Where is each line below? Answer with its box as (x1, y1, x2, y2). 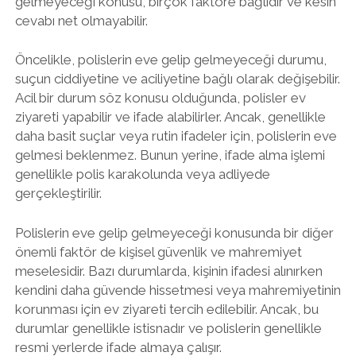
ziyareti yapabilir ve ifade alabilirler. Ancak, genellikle (14, 109, 326, 125)
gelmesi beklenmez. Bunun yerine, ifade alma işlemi (14, 147, 325, 163)
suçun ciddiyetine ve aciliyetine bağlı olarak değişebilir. (14, 71, 340, 87)
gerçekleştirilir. (14, 185, 102, 201)
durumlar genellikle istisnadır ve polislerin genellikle (14, 319, 322, 336)
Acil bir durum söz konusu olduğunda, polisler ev (14, 90, 306, 106)
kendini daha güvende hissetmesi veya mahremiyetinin (14, 281, 341, 298)
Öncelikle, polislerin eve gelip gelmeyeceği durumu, (14, 52, 327, 68)
